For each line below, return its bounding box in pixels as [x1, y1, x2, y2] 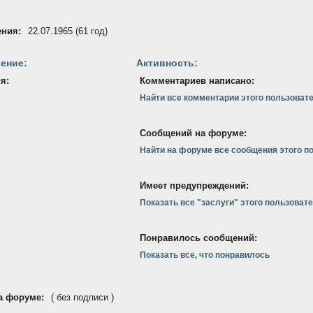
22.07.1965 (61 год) [28, 26, 108, 36]
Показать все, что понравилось [140, 250, 270, 260]
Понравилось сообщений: [140, 233, 257, 243]
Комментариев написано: [140, 75, 254, 86]
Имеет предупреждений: [140, 180, 249, 191]
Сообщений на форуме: [140, 128, 247, 138]
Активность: [136, 57, 198, 68]
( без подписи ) [51, 292, 114, 303]
